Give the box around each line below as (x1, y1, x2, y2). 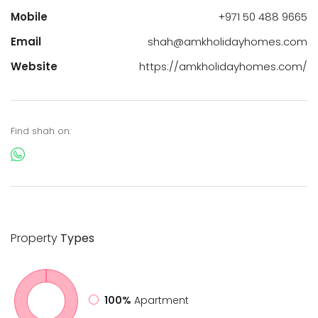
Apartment (134, 293, 189, 308)
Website (11, 58, 57, 74)
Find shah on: (11, 124, 71, 138)
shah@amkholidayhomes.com (148, 33, 307, 49)
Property (11, 229, 57, 246)
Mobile (11, 9, 48, 24)
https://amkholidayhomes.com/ (139, 58, 307, 74)
